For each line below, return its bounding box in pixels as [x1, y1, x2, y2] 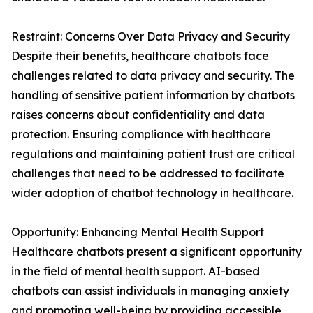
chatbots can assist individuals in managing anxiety [11, 284, 289, 298]
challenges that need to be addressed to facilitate [11, 166, 284, 181]
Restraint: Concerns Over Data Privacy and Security [11, 29, 290, 44]
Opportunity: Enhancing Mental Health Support [11, 225, 264, 240]
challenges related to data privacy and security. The [11, 68, 295, 83]
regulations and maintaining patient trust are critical [11, 147, 295, 161]
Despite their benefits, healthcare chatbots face [11, 49, 269, 64]
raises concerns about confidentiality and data [11, 108, 265, 122]
